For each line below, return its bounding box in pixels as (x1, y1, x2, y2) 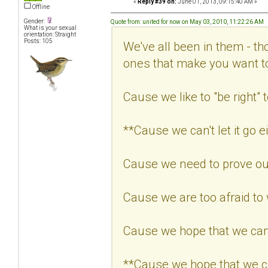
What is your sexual (24, 25, 77, 32)
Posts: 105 (24, 38, 53, 45)
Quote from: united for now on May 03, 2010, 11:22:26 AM (111, 18, 264, 25)
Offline (31, 4, 50, 11)
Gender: (24, 18, 46, 25)
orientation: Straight (24, 31, 76, 38)
